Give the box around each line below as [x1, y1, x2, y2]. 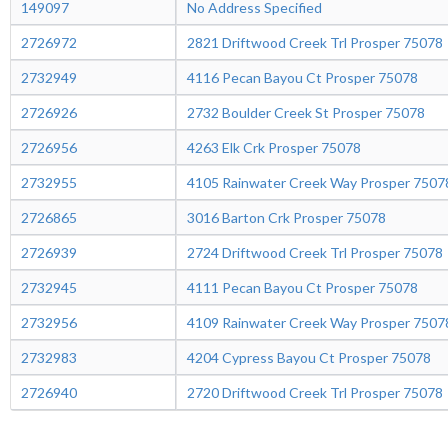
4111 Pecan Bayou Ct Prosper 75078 [186, 279, 418, 296]
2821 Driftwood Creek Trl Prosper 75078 [186, 34, 443, 51]
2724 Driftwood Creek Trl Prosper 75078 [186, 244, 443, 261]
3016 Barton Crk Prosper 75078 [186, 209, 386, 226]
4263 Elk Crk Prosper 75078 [186, 139, 361, 156]
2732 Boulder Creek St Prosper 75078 [186, 104, 425, 121]
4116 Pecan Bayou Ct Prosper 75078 [186, 69, 418, 86]
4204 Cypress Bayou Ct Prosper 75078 [186, 349, 431, 366]
